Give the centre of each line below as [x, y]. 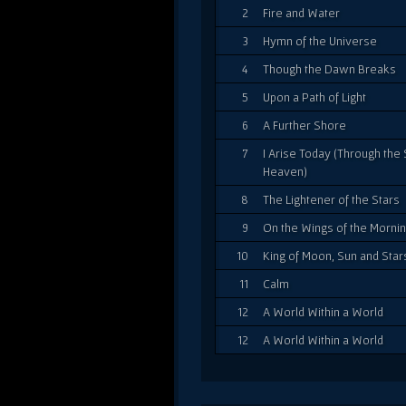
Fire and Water [301, 12]
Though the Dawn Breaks [329, 68]
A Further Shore [304, 125]
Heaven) [285, 171]
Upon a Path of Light [314, 97]
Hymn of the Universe [320, 40]
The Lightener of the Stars [331, 199]
